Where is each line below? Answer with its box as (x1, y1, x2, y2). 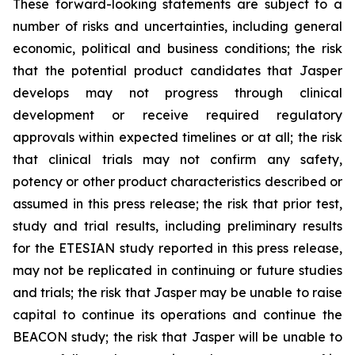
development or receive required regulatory (13, 107, 342, 124)
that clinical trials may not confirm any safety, (13, 151, 342, 168)
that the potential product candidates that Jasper (13, 63, 342, 79)
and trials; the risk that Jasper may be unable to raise (13, 284, 342, 301)
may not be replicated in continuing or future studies (13, 262, 342, 279)
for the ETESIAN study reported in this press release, (13, 240, 342, 257)
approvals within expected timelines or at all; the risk (13, 129, 342, 146)
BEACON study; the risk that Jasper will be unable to (13, 329, 342, 345)
